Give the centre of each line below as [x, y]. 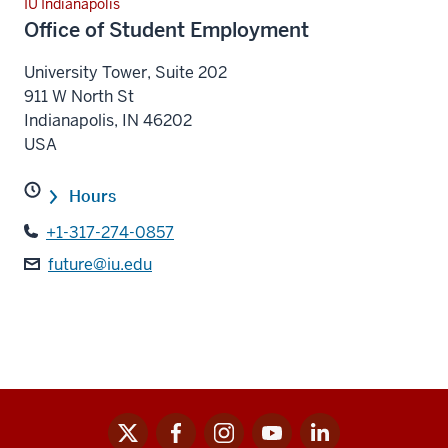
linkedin [328, 424]
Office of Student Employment [166, 30]
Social [49, 426]
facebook [190, 424]
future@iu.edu [100, 265]
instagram [240, 424]
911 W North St [79, 97]
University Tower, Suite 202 [125, 73]
